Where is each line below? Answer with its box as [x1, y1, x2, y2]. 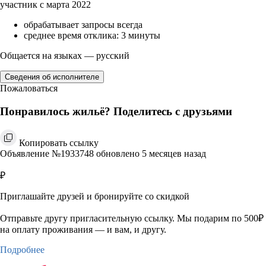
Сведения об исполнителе [5, 72, 99, 82]
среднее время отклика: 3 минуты [24, 30, 160, 41]
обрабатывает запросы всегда [24, 20, 142, 30]
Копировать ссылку [19, 137, 99, 148]
